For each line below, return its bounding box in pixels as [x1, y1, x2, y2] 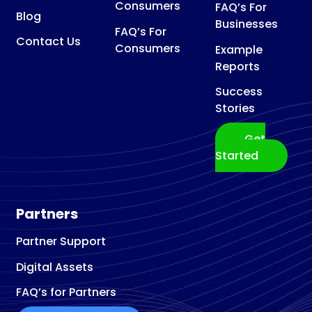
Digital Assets [15, 258, 93, 275]
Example [215, 41, 263, 58]
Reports [215, 58, 260, 75]
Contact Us [15, 33, 81, 50]
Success [215, 84, 263, 100]
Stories [215, 100, 256, 117]
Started [215, 148, 259, 164]
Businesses [215, 15, 279, 32]
